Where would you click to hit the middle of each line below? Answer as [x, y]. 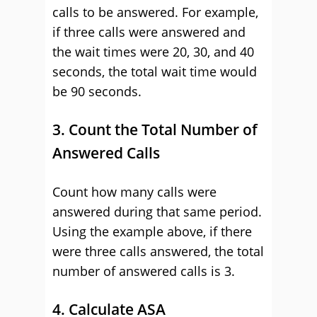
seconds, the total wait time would [155, 71]
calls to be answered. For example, [155, 12]
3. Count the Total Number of [155, 129]
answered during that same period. [157, 212]
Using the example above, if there [152, 231]
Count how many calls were [134, 192]
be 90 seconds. [97, 91]
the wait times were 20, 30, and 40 [153, 52]
